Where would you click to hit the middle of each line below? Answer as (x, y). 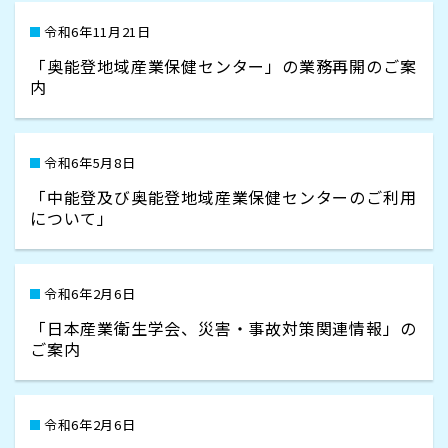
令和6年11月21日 (97, 31)
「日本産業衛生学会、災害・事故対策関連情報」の (223, 328)
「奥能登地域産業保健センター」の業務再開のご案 (223, 66)
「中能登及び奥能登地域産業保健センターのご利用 (223, 197)
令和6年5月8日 (90, 162)
